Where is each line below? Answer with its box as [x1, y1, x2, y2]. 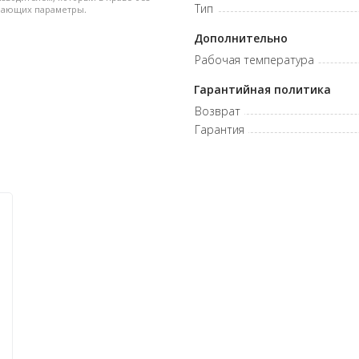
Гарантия [194, 122, 244, 137]
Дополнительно [193, 30, 288, 46]
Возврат [194, 103, 240, 119]
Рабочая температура [194, 52, 314, 67]
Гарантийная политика [193, 82, 331, 97]
